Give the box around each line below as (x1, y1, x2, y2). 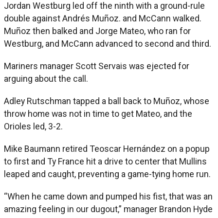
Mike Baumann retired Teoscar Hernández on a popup (4, 143, 210, 154)
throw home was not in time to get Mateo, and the (4, 108, 192, 119)
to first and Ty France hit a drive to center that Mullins (4, 156, 207, 166)
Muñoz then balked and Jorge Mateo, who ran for (4, 25, 191, 36)
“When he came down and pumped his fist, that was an (4, 191, 213, 201)
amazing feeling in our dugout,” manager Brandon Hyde (4, 203, 213, 214)
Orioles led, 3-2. (4, 121, 63, 131)
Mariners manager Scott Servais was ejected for (4, 60, 189, 71)
